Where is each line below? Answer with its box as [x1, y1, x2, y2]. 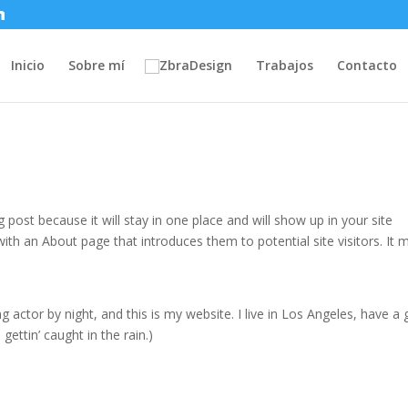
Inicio [11, 56, 45, 74]
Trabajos [256, 56, 313, 74]
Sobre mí [68, 56, 125, 74]
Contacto [337, 56, 397, 74]
